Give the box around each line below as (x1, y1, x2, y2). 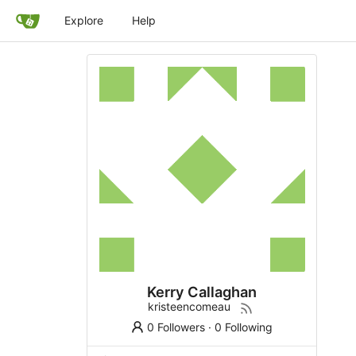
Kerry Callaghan (146, 282, 257, 300)
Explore (64, 14, 103, 27)
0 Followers (147, 319, 206, 334)
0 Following (215, 319, 273, 334)
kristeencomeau (147, 299, 230, 313)
